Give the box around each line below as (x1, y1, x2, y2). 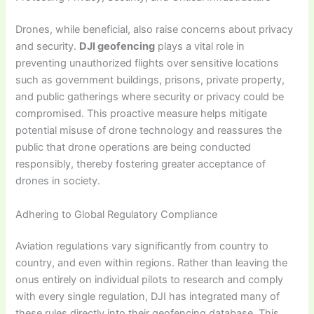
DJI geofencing (79, 40, 156, 53)
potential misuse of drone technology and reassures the (15, 124, 282, 137)
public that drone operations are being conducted (15, 141, 252, 154)
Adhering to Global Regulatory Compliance (15, 207, 218, 221)
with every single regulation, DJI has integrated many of (15, 290, 280, 303)
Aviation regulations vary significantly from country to (15, 240, 269, 253)
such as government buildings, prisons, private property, (15, 74, 285, 87)
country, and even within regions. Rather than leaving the (15, 257, 288, 270)
